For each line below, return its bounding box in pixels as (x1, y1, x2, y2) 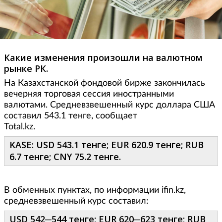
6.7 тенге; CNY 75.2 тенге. (9, 151, 121, 163)
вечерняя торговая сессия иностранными (4, 90, 174, 99)
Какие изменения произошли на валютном (4, 52, 203, 63)
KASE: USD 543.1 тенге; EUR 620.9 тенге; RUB (9, 139, 204, 151)
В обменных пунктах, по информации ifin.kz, (4, 186, 186, 195)
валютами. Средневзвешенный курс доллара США (4, 101, 215, 110)
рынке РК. (4, 62, 48, 74)
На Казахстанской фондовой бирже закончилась (4, 79, 205, 88)
